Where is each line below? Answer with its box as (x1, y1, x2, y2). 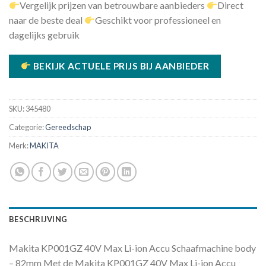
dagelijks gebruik (9, 29, 80, 41)
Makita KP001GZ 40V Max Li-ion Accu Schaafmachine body (9, 242, 256, 254)
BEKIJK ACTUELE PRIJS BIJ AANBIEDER (31, 60, 210, 71)
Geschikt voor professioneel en (95, 14, 221, 26)
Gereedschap (45, 122, 91, 132)
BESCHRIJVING (9, 214, 68, 224)
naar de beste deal (9, 14, 84, 26)
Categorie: (9, 122, 45, 132)
